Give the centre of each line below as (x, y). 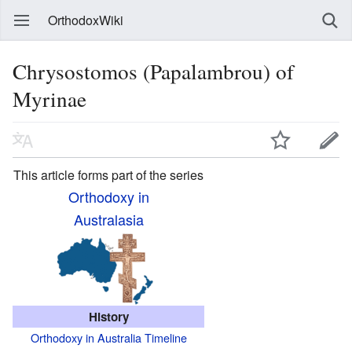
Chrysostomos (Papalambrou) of (153, 71)
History (108, 316)
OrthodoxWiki (86, 20)
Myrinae (49, 99)
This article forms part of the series (108, 174)
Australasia (108, 219)
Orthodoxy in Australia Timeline (108, 337)
